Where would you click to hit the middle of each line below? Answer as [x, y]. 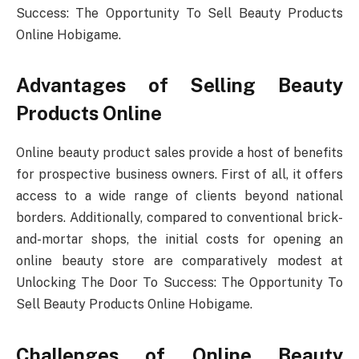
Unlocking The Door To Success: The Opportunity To [179, 283]
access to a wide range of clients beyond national [179, 196]
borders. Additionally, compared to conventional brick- [179, 218]
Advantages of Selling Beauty [179, 85]
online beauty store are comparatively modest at [179, 261]
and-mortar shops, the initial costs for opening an [179, 240]
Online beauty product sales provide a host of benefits [179, 153]
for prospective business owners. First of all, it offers [179, 175]
